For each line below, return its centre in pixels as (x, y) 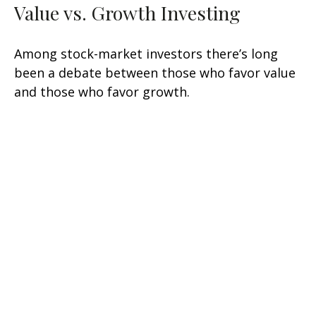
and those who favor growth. (102, 91)
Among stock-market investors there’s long (146, 53)
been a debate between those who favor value (155, 72)
